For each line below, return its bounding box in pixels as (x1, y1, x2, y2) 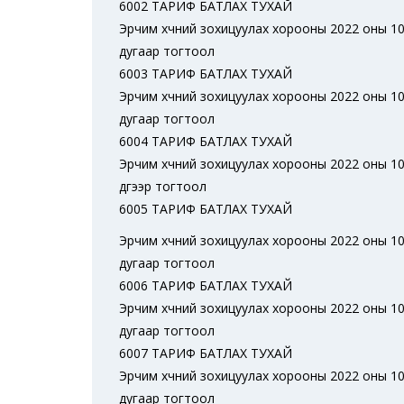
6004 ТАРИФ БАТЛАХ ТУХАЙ (119, 133, 292, 150)
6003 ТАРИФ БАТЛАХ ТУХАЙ (119, 65, 292, 82)
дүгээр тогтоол (119, 178, 207, 195)
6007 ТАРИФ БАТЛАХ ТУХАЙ (119, 344, 292, 362)
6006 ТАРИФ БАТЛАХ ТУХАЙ (119, 277, 292, 294)
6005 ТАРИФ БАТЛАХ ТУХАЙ (119, 200, 292, 217)
